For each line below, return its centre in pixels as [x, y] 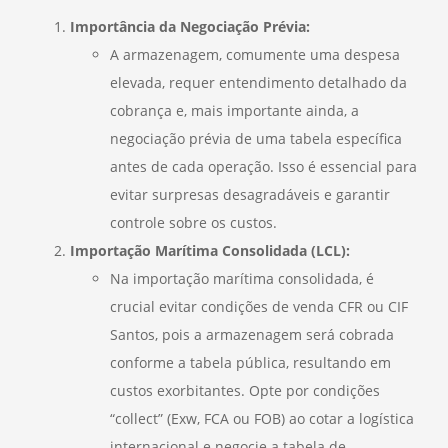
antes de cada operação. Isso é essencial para [263, 166]
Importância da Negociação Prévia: [190, 26]
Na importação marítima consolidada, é [242, 278]
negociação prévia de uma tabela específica [256, 138]
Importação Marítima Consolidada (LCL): [210, 250]
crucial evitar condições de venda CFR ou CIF [259, 306]
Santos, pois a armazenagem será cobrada [252, 334]
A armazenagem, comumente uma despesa [255, 54]
